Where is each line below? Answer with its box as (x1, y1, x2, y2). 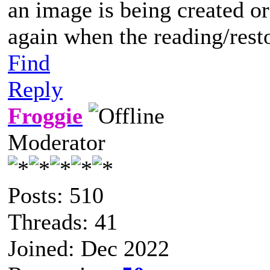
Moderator (8, 129, 105, 155)
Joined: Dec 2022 (8, 235, 169, 261)
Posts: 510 (8, 182, 104, 208)
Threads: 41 (8, 209, 118, 234)
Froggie (8, 102, 83, 128)
